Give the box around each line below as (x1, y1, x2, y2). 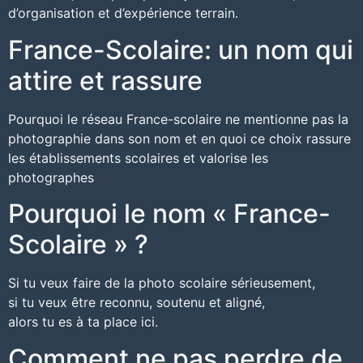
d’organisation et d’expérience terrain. (8, 5, 238, 22)
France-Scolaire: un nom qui (8, 33, 353, 66)
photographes (8, 169, 94, 186)
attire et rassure (8, 64, 203, 96)
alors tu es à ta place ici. (8, 314, 158, 331)
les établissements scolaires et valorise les (8, 149, 268, 166)
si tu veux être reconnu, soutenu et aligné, (8, 294, 265, 311)
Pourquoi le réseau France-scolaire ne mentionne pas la (8, 110, 348, 127)
